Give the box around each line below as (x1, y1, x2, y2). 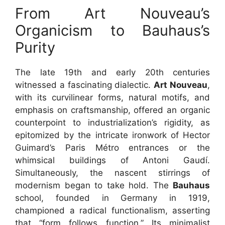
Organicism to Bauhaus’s (15, 21, 210, 39)
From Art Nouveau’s (15, 4, 210, 22)
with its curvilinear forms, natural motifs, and (15, 92, 210, 102)
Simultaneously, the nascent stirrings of (15, 167, 210, 178)
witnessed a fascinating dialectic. (15, 79, 154, 90)
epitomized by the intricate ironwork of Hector (15, 130, 210, 140)
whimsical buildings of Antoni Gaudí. (15, 155, 210, 165)
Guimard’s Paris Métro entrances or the (15, 142, 210, 153)
